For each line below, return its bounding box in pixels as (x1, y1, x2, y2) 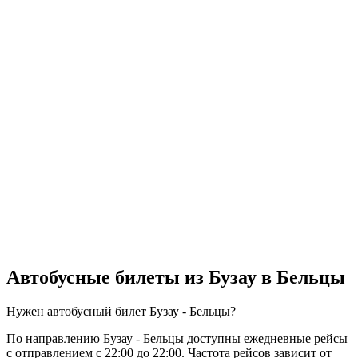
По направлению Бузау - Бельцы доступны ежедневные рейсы (6, 331, 348, 345)
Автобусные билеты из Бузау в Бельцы (6, 266, 345, 288)
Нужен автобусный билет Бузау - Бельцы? (6, 304, 236, 318)
